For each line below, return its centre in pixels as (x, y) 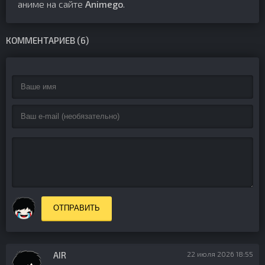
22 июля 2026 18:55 (220, 254)
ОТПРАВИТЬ (77, 208)
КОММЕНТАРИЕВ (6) (47, 40)
